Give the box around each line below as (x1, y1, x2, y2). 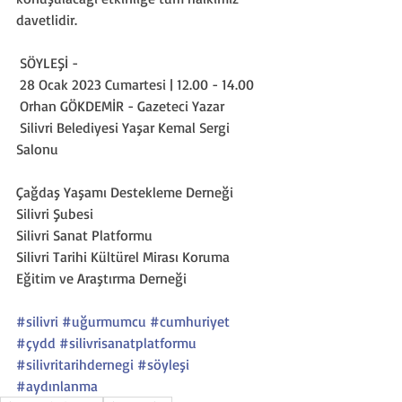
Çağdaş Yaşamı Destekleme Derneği (16, 183, 237, 201)
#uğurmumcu (62, 312, 146, 330)
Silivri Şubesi (16, 205, 93, 223)
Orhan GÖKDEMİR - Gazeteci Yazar (20, 97, 224, 115)
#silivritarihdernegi (16, 355, 134, 373)
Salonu (16, 140, 58, 158)
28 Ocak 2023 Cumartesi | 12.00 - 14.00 (20, 75, 254, 93)
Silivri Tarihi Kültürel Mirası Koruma (16, 248, 233, 266)
